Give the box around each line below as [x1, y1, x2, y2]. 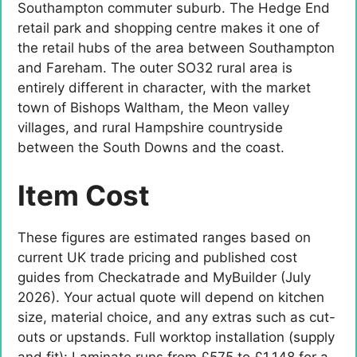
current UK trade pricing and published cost [18, 249, 297, 265]
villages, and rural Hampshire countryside [18, 120, 283, 136]
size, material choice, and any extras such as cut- [18, 308, 335, 325]
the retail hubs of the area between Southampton [18, 40, 335, 57]
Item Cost [18, 178, 150, 212]
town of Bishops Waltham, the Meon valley [18, 100, 289, 116]
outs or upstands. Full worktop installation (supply [18, 328, 335, 345]
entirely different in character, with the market [18, 80, 311, 96]
